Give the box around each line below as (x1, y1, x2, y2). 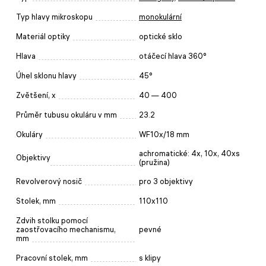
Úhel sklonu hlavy (16, 71, 77, 80)
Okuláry (16, 129, 43, 139)
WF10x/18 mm (139, 129, 189, 139)
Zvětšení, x (16, 90, 56, 100)
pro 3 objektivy (139, 176, 193, 186)
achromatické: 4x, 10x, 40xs (139, 148, 240, 158)
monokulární (139, 12, 182, 21)
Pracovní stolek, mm (16, 253, 88, 262)
